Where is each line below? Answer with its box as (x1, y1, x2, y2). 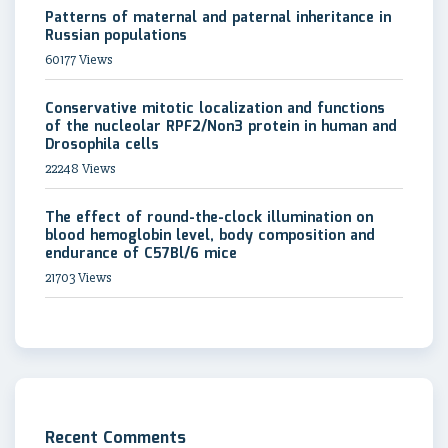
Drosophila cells (45, 133, 159, 156)
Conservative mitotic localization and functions (45, 97, 385, 120)
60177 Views (45, 50, 112, 68)
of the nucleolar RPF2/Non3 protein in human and (45, 115, 397, 138)
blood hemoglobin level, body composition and (45, 224, 375, 247)
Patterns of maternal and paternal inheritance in (45, 6, 391, 29)
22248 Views (45, 159, 115, 177)
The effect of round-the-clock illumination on (45, 206, 373, 229)
